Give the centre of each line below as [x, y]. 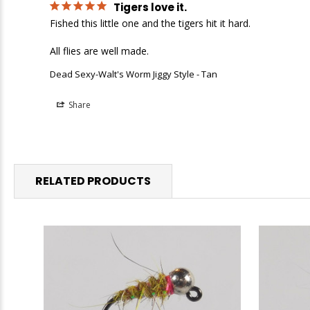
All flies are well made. [99, 51]
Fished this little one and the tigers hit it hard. [150, 24]
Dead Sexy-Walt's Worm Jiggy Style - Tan [134, 74]
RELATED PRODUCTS [93, 181]
